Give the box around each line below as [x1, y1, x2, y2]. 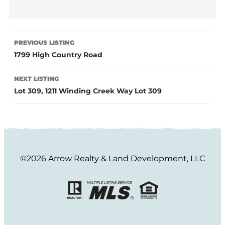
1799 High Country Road [14, 50, 102, 59]
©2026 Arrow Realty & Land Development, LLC [20, 153, 205, 163]
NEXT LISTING [14, 74, 59, 82]
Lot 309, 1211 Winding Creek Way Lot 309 [14, 86, 162, 95]
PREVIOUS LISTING [14, 38, 74, 46]
